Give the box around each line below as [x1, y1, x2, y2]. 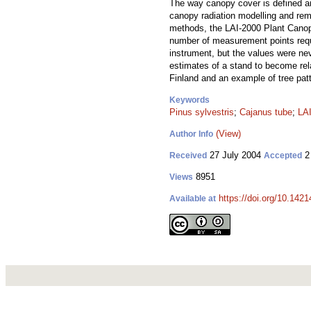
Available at [169, 194, 216, 203]
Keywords [169, 95, 210, 105]
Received [169, 151, 207, 160]
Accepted [264, 151, 302, 160]
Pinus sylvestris [169, 107, 234, 117]
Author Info [169, 129, 213, 139]
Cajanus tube [239, 107, 292, 117]
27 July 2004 [207, 150, 264, 160]
